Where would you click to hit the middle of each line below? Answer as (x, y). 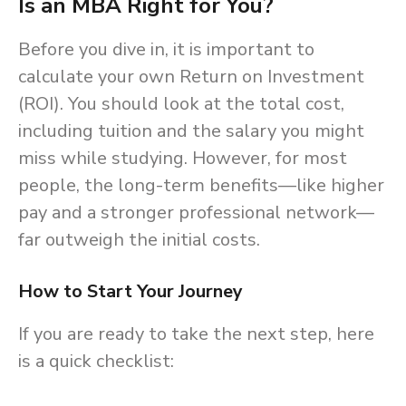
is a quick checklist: (96, 362)
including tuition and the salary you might (191, 131)
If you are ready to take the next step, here (196, 334)
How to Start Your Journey (130, 292)
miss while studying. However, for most (183, 159)
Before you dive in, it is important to (166, 50)
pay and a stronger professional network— (196, 213)
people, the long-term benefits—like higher (201, 186)
